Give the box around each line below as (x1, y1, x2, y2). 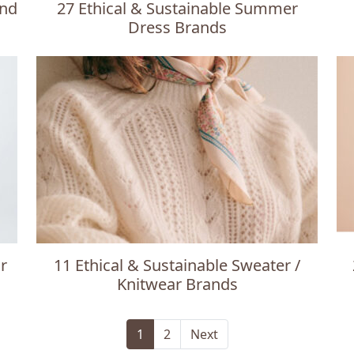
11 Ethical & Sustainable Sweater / (54, 254, 300, 276)
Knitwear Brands (116, 273, 238, 295)
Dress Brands (127, 17, 227, 38)
